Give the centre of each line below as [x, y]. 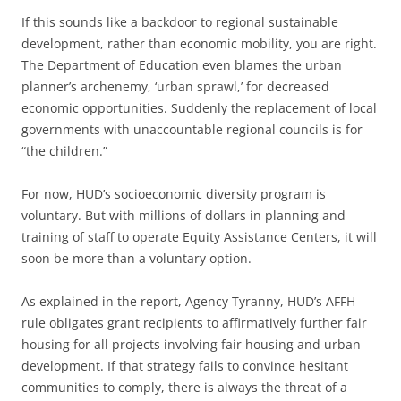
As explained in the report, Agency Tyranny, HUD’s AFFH [188, 302]
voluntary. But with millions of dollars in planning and [183, 216]
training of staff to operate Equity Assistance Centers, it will [199, 237]
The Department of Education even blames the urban [182, 65]
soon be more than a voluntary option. [137, 259]
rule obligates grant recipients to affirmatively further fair [194, 323]
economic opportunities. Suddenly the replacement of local [199, 108]
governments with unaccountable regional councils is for [192, 130]
